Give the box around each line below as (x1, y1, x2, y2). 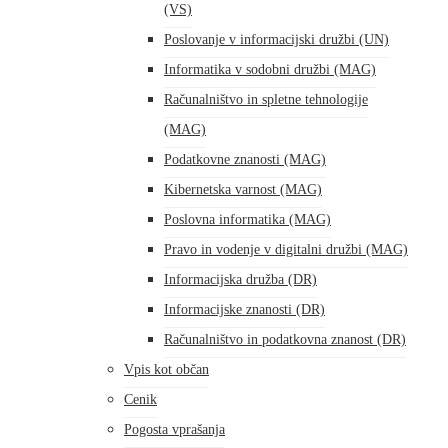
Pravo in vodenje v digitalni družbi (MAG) (164, 242, 408, 257)
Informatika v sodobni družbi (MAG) (164, 62, 376, 77)
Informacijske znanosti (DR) (164, 302, 325, 317)
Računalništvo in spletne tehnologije (164, 92, 368, 107)
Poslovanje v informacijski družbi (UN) (164, 32, 389, 47)
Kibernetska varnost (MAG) (164, 182, 322, 197)
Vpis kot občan (124, 362, 209, 377)
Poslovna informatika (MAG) (164, 212, 331, 227)
